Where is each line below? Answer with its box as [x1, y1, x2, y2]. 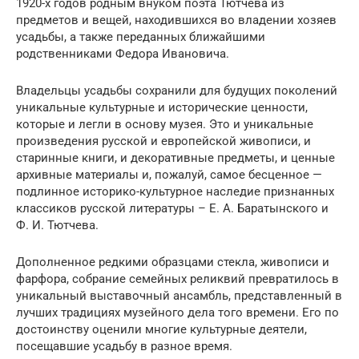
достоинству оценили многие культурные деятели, [16, 321, 307, 337]
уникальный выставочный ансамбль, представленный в [16, 288, 342, 303]
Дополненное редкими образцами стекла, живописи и [16, 254, 329, 269]
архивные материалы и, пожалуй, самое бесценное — [16, 167, 322, 182]
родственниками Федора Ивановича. [16, 46, 229, 61]
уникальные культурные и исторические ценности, [16, 99, 308, 115]
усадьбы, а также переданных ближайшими [16, 29, 265, 44]
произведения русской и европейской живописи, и [16, 133, 311, 148]
